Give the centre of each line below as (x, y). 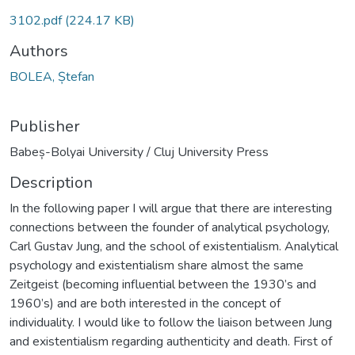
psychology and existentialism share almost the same (157, 265)
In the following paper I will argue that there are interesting (171, 208)
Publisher (45, 126)
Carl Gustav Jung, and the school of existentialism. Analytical (174, 246)
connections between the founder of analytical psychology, (170, 227)
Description (51, 182)
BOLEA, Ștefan (52, 76)
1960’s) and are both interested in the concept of (145, 303)
